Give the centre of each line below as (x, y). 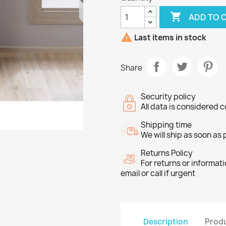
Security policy (168, 97)
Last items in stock (169, 38)
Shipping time (166, 125)
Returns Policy (167, 153)
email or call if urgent (158, 173)
